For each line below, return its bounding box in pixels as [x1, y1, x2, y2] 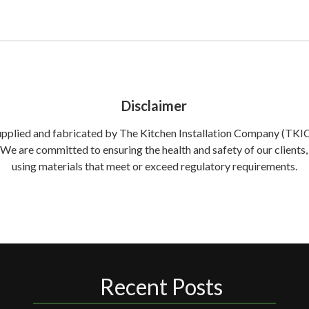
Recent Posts [99, 273, 223, 300]
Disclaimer [121, 97, 188, 114]
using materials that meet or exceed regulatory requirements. [11, 159, 297, 172]
